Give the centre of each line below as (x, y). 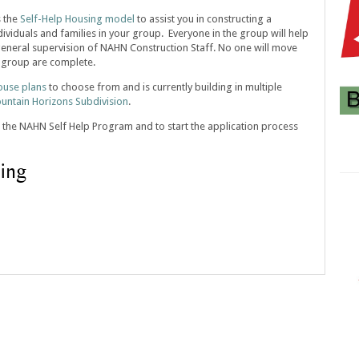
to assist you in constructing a (203, 19)
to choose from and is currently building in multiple (164, 87)
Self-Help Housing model (77, 19)
